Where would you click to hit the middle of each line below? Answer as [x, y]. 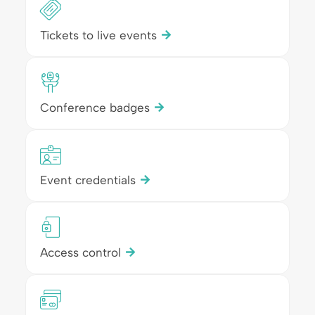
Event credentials [88, 180]
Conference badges [95, 107]
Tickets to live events [98, 35]
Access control [80, 252]
